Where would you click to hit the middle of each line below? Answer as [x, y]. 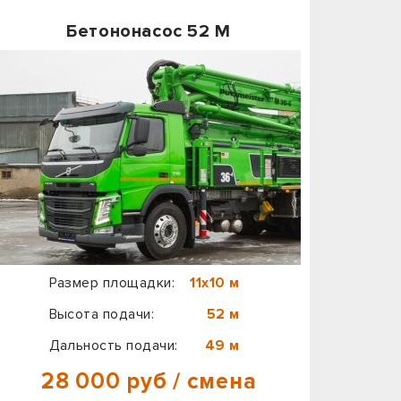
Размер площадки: [112, 283]
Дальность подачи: [113, 345]
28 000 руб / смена [149, 382]
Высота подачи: [102, 314]
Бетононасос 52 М [149, 31]
